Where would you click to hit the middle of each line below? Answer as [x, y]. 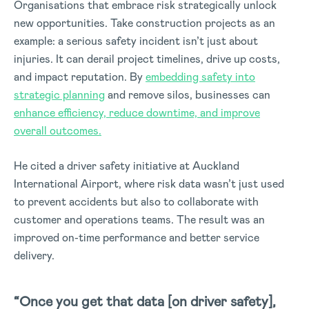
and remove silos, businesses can [188, 95]
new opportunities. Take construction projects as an [144, 23]
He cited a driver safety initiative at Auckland [127, 166]
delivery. [34, 256]
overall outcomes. [58, 131]
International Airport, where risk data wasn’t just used [149, 184]
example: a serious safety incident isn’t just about [136, 41]
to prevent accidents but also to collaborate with [136, 202]
